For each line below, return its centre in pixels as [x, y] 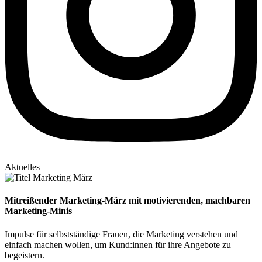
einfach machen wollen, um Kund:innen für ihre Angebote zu [118, 244]
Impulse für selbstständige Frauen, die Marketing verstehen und [121, 234]
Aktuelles [22, 167]
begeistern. [25, 255]
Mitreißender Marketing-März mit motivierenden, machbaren [127, 201]
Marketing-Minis [38, 211]
